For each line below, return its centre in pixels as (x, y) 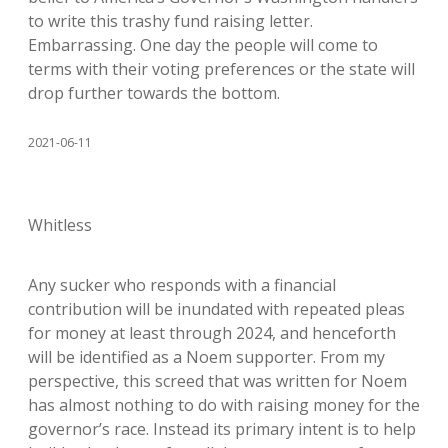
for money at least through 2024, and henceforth (212, 333)
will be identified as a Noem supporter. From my (206, 357)
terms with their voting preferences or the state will (221, 69)
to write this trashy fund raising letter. (170, 21)
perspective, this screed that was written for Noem (217, 381)
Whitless (60, 225)
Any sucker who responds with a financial (182, 285)
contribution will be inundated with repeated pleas (216, 309)
